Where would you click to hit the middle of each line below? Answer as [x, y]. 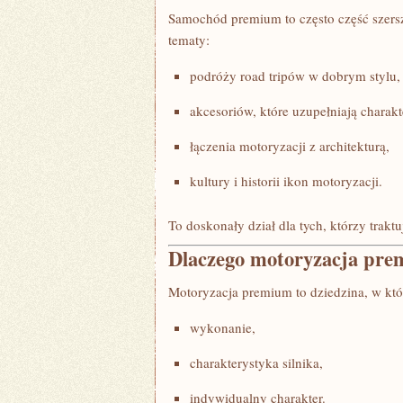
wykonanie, [223, 327]
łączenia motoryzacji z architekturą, [290, 146]
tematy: [189, 40]
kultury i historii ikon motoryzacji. [286, 181]
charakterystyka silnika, [256, 363]
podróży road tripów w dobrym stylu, [295, 76]
